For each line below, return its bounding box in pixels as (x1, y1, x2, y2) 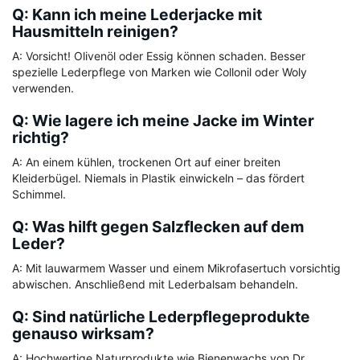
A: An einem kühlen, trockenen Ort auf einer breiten (12, 155, 280, 170)
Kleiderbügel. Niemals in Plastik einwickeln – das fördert (12, 171, 305, 186)
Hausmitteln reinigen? (12, 22, 178, 42)
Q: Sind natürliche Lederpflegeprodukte (12, 307, 310, 327)
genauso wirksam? (12, 324, 154, 344)
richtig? (12, 128, 69, 148)
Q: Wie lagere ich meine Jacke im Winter (12, 111, 314, 131)
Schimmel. (12, 187, 66, 202)
